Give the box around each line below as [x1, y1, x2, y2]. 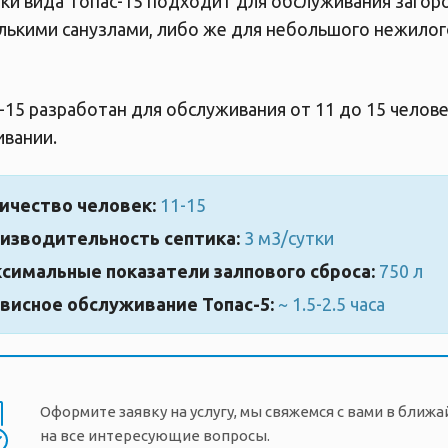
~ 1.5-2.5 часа [274, 293, 385, 314]
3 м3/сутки [240, 227, 334, 248]
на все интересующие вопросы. [40, 426, 270, 444]
